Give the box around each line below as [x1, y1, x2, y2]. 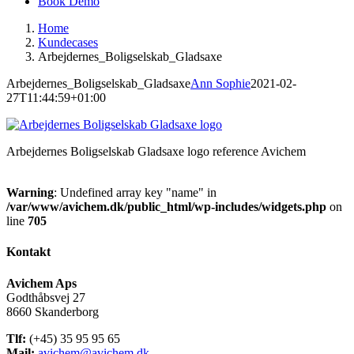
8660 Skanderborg [6, 304, 99, 318]
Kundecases [38, 36, 98, 49]
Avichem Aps [6, 276, 77, 290]
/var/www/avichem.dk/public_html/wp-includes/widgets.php [6, 200, 326, 213]
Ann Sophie [190, 77, 250, 90]
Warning [6, 186, 54, 199]
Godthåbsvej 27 [6, 290, 85, 304]
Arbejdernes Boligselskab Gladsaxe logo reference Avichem [6, 145, 306, 158]
